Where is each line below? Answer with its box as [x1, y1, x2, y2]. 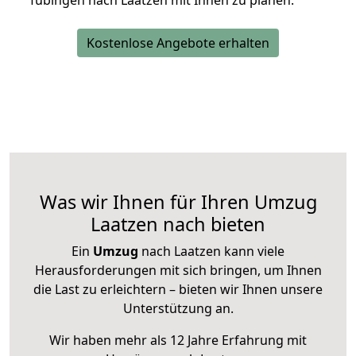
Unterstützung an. [122, 300, 234, 318]
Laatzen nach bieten [91, 211, 265, 238]
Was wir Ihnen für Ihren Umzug [39, 189, 317, 215]
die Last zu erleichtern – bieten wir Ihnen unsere [33, 281, 323, 299]
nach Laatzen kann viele [138, 242, 284, 261]
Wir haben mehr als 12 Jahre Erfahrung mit [49, 331, 307, 350]
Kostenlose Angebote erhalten [87, 34, 269, 52]
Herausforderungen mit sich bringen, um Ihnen [34, 261, 322, 280]
